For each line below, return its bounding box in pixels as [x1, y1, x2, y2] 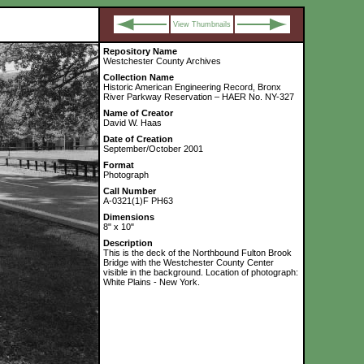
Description [103, 238, 153, 248]
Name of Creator [103, 108, 173, 118]
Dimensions [103, 212, 154, 222]
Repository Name [103, 46, 177, 56]
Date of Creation [103, 134, 173, 144]
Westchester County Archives [103, 56, 221, 66]
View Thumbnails [172, 20, 231, 28]
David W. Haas [103, 118, 162, 128]
